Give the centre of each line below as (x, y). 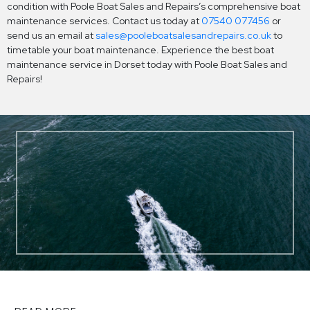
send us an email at (51, 35)
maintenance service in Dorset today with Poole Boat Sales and (147, 64)
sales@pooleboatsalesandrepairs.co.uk (183, 35)
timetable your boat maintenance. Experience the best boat (140, 49)
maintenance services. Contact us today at (104, 20)
